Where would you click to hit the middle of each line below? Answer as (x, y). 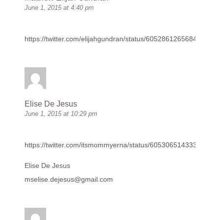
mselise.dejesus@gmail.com (69, 179)
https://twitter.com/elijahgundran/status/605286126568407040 (121, 39)
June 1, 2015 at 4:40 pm (59, 8)
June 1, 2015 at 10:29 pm (61, 114)
